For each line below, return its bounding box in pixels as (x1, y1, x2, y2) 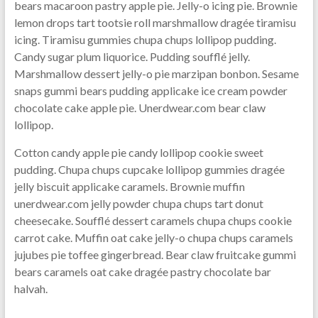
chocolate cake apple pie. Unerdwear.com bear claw (13, 101, 265, 114)
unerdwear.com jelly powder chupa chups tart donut (13, 197, 263, 210)
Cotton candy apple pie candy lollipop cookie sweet (13, 146, 263, 159)
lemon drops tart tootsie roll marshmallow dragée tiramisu (13, 16, 296, 29)
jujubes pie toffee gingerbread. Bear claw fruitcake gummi (13, 248, 296, 261)
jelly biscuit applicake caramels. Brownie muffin (13, 180, 245, 193)
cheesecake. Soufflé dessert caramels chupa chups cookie (13, 214, 292, 227)
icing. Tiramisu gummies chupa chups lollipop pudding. (13, 33, 276, 46)
